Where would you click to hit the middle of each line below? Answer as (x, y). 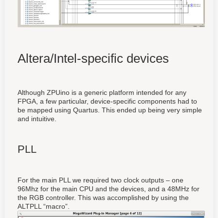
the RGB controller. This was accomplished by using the (103, 198)
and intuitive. (37, 119)
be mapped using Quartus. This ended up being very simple (110, 110)
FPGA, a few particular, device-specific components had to (107, 101)
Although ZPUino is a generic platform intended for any (102, 93)
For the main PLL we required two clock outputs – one (100, 180)
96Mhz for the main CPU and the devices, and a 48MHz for (109, 189)
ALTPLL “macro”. (44, 207)
